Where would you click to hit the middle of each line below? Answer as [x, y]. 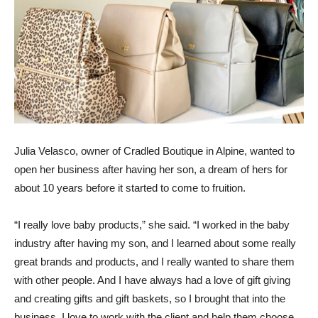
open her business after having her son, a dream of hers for [151, 170]
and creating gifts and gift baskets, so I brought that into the [150, 299]
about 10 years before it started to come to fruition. [130, 188]
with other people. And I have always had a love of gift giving [152, 280]
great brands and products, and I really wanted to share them [154, 262]
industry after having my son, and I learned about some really [155, 243]
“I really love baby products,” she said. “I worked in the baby [152, 225]
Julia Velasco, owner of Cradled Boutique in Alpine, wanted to [154, 151]
